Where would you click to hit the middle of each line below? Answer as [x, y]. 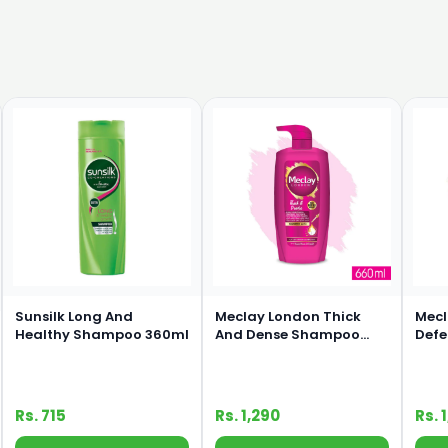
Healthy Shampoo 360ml [102, 334]
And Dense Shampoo [287, 334]
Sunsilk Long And [74, 316]
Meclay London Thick [288, 316]
